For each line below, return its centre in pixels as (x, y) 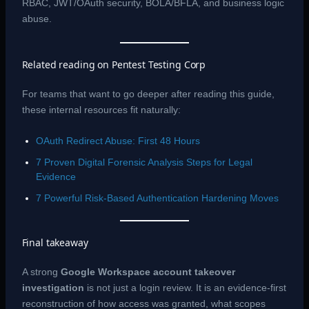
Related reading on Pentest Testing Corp (114, 65)
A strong (41, 271)
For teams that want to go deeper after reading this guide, (148, 94)
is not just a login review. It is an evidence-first (185, 287)
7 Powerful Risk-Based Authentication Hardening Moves (157, 198)
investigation (53, 287)
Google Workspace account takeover (148, 271)
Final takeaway (55, 242)
